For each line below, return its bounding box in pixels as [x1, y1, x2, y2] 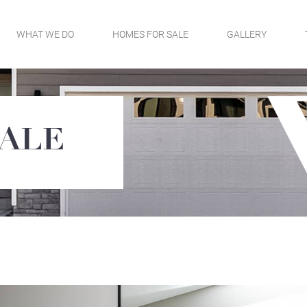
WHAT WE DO [16, 28, 74, 40]
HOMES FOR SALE [112, 28, 188, 40]
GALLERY [227, 28, 267, 40]
